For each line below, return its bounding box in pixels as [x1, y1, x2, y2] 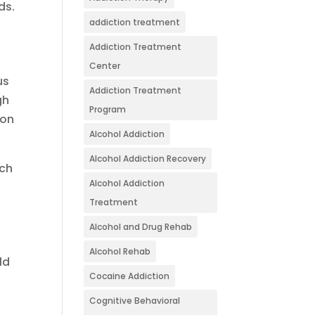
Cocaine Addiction [89, 270, 170, 282]
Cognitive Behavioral [89, 295, 181, 307]
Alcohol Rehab [89, 245, 151, 257]
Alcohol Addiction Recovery [89, 153, 207, 165]
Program [89, 103, 127, 115]
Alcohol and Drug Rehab [89, 221, 193, 233]
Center [89, 60, 121, 72]
